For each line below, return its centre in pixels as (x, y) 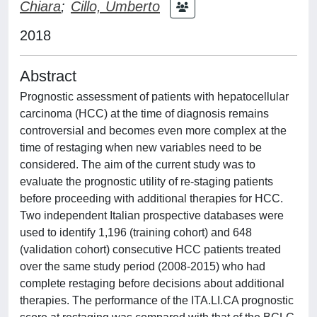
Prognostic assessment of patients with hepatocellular (154, 96)
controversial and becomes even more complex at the (153, 130)
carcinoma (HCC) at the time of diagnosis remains (144, 113)
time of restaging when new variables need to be (141, 147)
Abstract (48, 76)
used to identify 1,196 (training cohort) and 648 (136, 232)
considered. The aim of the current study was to (138, 164)
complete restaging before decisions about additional (152, 283)
